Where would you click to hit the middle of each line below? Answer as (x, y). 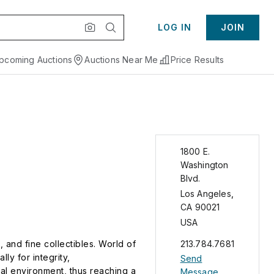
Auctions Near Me (121, 60)
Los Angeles (206, 194)
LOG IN (175, 27)
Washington (204, 165)
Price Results (197, 60)
